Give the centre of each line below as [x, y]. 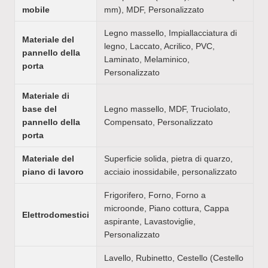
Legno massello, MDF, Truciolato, [167, 109]
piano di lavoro [53, 171]
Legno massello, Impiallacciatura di [170, 33]
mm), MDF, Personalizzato [154, 9]
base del [39, 109]
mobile [36, 9]
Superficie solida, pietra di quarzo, [168, 158]
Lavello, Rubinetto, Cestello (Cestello [174, 258]
